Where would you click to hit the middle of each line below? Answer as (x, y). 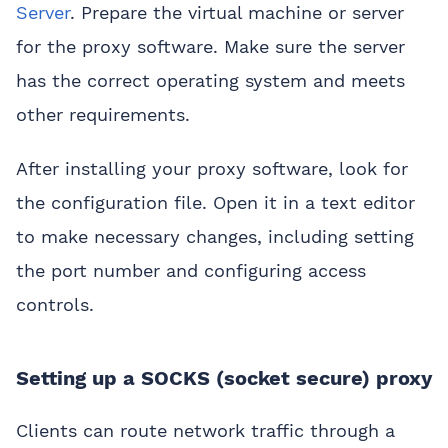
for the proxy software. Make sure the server (210, 47)
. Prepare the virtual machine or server (237, 13)
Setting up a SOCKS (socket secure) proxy (224, 378)
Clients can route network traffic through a (205, 431)
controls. (55, 305)
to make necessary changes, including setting (215, 237)
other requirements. (103, 115)
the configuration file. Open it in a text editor (215, 203)
